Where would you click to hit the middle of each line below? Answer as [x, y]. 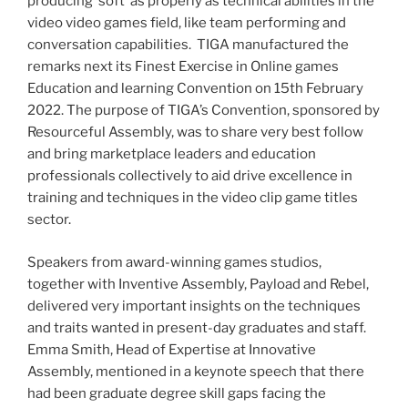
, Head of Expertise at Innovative [213, 349]
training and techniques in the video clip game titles [193, 198]
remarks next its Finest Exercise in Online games [183, 67]
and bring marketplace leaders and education [172, 154]
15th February [319, 89]
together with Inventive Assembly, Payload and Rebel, [198, 284]
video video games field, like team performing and [187, 23]
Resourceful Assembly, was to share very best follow [195, 133]
